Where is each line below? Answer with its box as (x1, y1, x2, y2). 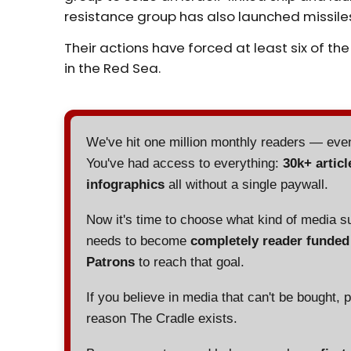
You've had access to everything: (86, 156, 284, 172)
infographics (86, 177, 165, 193)
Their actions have (64, 38, 189, 58)
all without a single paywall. (165, 177, 329, 193)
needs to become (86, 233, 191, 249)
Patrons (86, 255, 136, 270)
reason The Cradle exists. (86, 311, 238, 327)
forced (188, 38, 233, 58)
